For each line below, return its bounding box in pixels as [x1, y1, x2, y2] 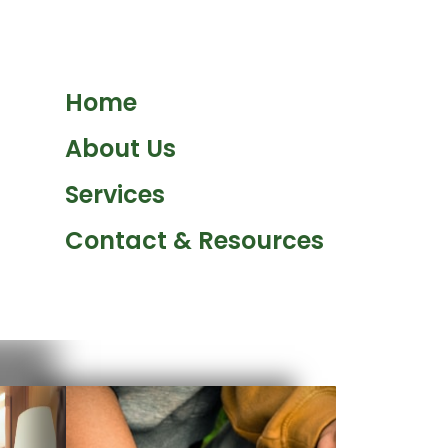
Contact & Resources [64, 223, 324, 257]
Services [64, 177, 165, 211]
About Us [64, 131, 176, 165]
